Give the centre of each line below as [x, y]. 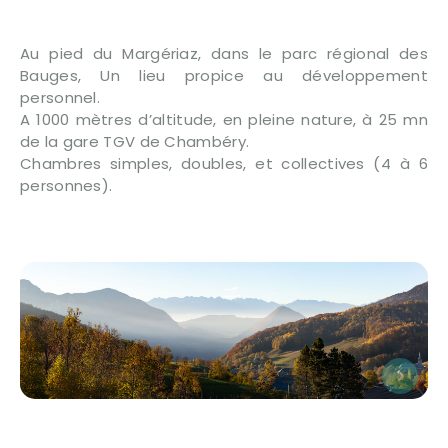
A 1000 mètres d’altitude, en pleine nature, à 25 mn [224, 120]
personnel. [60, 98]
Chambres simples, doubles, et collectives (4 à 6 [224, 164]
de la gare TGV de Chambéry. [135, 142]
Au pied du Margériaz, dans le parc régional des [224, 54]
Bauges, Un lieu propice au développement [224, 76]
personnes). [66, 186]
